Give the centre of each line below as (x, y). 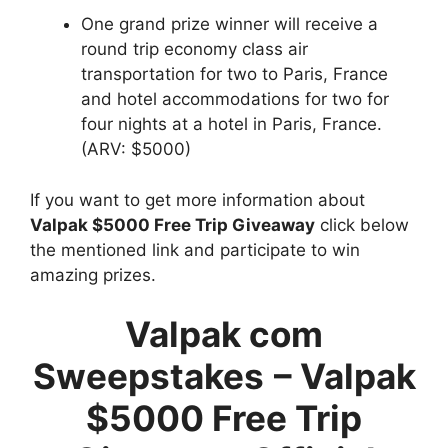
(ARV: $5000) (136, 149)
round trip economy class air (194, 49)
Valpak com (224, 334)
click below (362, 224)
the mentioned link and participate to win (195, 249)
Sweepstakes (148, 376)
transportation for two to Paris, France (234, 74)
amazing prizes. (93, 274)
